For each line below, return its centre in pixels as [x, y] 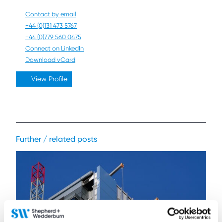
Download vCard [50, 60]
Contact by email [51, 14]
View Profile [48, 79]
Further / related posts [56, 139]
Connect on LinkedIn [55, 48]
